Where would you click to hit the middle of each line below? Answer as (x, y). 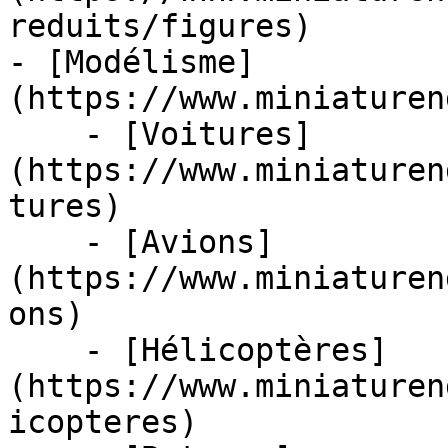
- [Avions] (46, 242)
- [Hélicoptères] (46, 350)
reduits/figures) (160, 26)
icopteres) (103, 422)
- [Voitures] (46, 134)
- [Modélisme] (131, 62)
